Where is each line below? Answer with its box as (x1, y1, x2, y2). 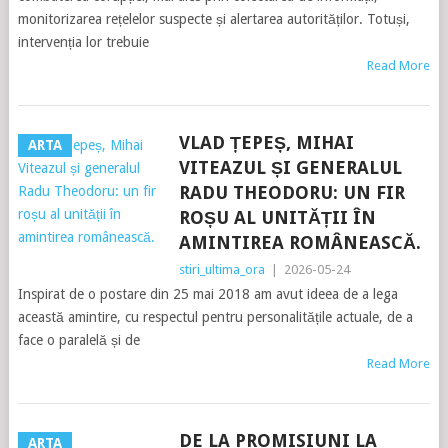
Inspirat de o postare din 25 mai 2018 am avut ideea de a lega (17, 286, 398, 302)
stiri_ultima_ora (178, 262, 265, 277)
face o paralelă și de (17, 332, 140, 348)
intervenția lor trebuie (17, 34, 149, 50)
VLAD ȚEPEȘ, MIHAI (178, 132, 354, 153)
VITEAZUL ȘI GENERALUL (178, 157, 402, 178)
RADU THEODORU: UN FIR (178, 182, 405, 203)
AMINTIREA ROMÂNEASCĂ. (178, 232, 421, 253)
